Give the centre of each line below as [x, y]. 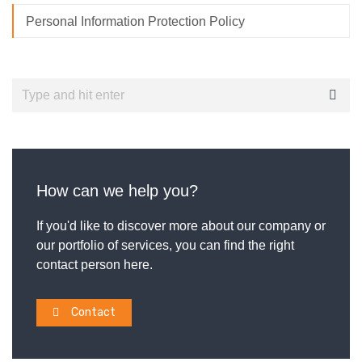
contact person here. [95, 265]
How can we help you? [117, 191]
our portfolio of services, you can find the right [165, 246]
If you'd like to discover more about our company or [181, 226]
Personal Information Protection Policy [135, 22]
